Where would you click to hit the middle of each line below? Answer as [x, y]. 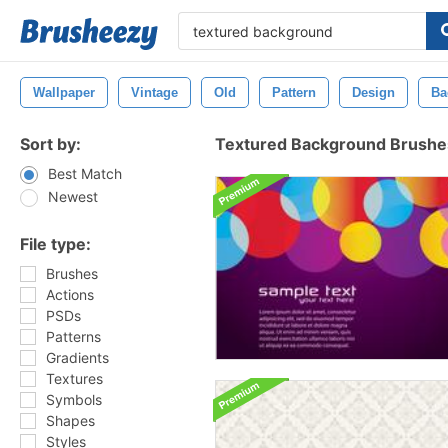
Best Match [85, 173]
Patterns [73, 336]
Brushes [72, 273]
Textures [74, 378]
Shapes [70, 420]
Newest [73, 196]
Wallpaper [64, 92]
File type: [55, 244]
